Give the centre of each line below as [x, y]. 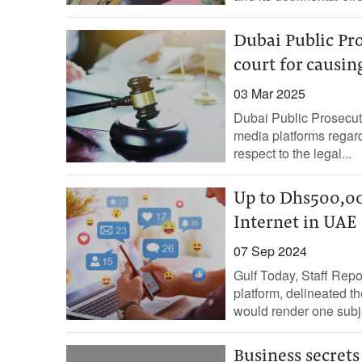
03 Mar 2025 [269, 93]
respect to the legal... [292, 153]
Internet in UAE [295, 224]
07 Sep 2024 [270, 251]
